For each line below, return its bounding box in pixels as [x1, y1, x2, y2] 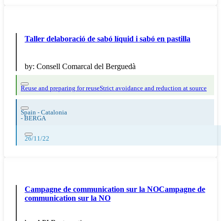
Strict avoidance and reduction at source [100, 85, 207, 92]
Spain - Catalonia [21, 109, 67, 116]
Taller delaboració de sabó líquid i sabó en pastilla [25, 35, 190, 43]
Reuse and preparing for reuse [21, 85, 100, 92]
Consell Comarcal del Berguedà [37, 62, 136, 71]
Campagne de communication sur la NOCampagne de [25, 185, 205, 194]
